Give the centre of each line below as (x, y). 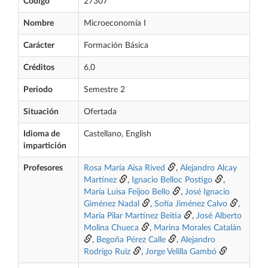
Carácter (39, 45)
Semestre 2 (104, 90)
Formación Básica (116, 45)
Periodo (38, 90)
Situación (41, 112)
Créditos (39, 68)
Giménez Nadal (112, 204)
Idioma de (42, 134)
